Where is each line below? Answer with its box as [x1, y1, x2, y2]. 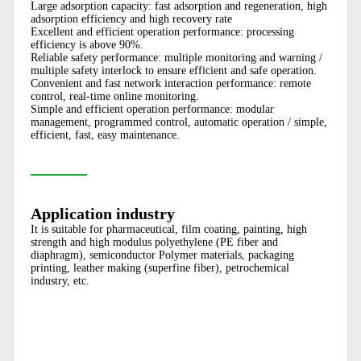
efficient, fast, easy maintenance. [30, 129, 180, 142]
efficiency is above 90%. [30, 39, 143, 52]
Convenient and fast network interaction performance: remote [30, 77, 311, 90]
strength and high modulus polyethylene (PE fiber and [30, 236, 278, 249]
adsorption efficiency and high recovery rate [30, 13, 232, 26]
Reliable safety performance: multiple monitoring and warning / [30, 52, 322, 64]
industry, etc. [30, 275, 89, 288]
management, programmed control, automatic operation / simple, [30, 116, 327, 129]
